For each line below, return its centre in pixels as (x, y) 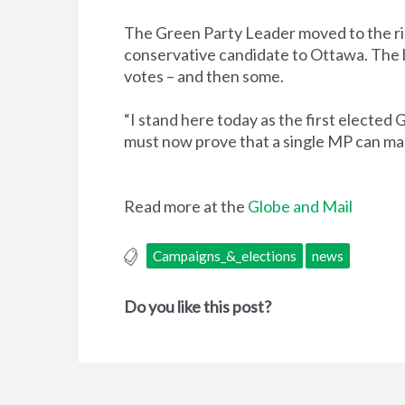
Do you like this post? (198, 306)
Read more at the (186, 206)
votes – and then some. (204, 75)
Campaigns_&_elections (225, 255)
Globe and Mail (300, 206)
